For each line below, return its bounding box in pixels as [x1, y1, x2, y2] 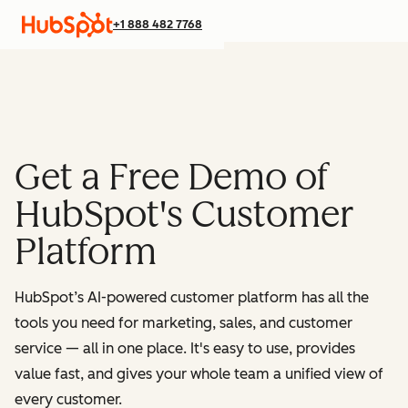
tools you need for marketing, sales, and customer [15, 314, 352, 331]
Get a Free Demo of [15, 155, 329, 199]
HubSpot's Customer [15, 192, 354, 236]
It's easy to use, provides [190, 340, 355, 357]
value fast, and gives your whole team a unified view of [15, 365, 383, 382]
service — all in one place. [15, 340, 190, 357]
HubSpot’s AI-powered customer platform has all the [15, 289, 369, 306]
